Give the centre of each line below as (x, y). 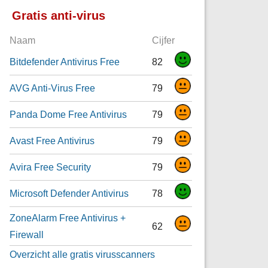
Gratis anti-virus (59, 16)
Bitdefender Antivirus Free (65, 62)
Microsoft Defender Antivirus (69, 194)
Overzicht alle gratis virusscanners (83, 255)
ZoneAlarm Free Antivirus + (68, 218)
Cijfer (164, 41)
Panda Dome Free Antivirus (68, 115)
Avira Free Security (51, 167)
